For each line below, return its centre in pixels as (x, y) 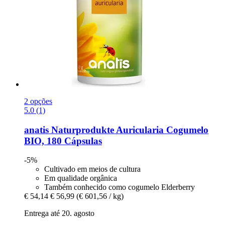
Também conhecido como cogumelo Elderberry (120, 187)
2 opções (38, 101)
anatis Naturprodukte (69, 130)
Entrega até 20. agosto (59, 213)
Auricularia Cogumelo (161, 130)
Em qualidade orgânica (81, 178)
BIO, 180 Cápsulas (63, 141)
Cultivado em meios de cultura (92, 169)
